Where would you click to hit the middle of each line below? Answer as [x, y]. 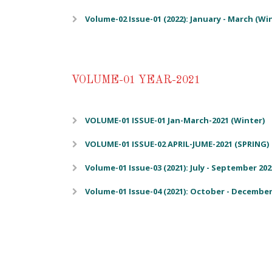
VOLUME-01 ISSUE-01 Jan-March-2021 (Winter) [175, 120]
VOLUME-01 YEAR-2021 [136, 80]
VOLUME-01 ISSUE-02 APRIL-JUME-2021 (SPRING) [177, 144]
